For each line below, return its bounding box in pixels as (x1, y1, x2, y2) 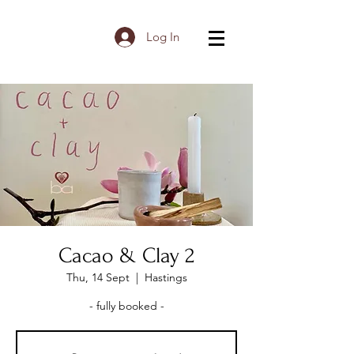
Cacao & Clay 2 (58, 243, 194, 268)
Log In (146, 29, 180, 44)
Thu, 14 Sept (66, 270, 130, 284)
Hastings (144, 270, 187, 284)
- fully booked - (88, 299, 164, 313)
